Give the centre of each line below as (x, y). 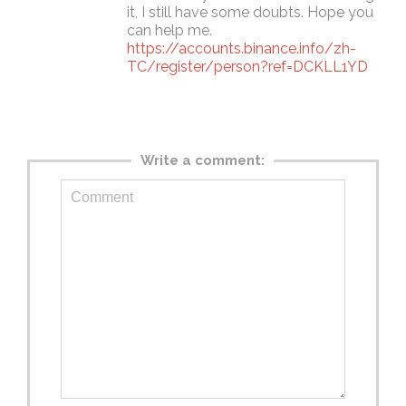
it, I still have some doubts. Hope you (250, 13)
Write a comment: (203, 161)
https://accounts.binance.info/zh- (242, 49)
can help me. (169, 31)
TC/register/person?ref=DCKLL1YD (247, 67)
